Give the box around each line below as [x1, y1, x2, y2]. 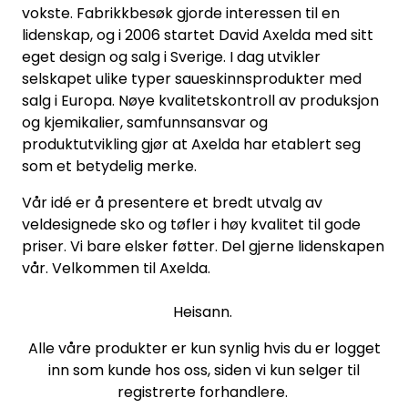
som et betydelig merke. [22, 155, 197, 177]
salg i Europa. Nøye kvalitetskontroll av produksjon [22, 89, 379, 111]
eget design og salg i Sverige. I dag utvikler [22, 46, 321, 67]
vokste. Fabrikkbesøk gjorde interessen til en [22, 2, 340, 24]
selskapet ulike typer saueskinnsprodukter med [22, 67, 362, 89]
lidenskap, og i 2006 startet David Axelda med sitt [22, 24, 373, 46]
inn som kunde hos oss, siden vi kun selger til [48, 359, 360, 381]
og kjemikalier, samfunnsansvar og [22, 111, 268, 133]
